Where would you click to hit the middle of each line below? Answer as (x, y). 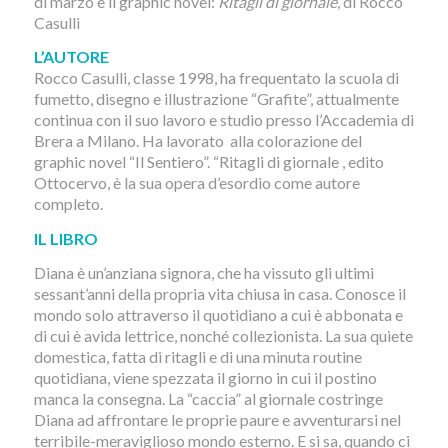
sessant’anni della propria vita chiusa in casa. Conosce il (219, 294)
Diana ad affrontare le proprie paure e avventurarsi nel (217, 420)
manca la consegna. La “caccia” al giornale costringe (208, 399)
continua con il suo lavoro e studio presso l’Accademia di (223, 120)
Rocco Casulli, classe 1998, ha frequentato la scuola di (216, 78)
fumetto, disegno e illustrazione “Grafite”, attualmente (216, 99)
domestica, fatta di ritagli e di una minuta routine (197, 357)
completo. (68, 204)
